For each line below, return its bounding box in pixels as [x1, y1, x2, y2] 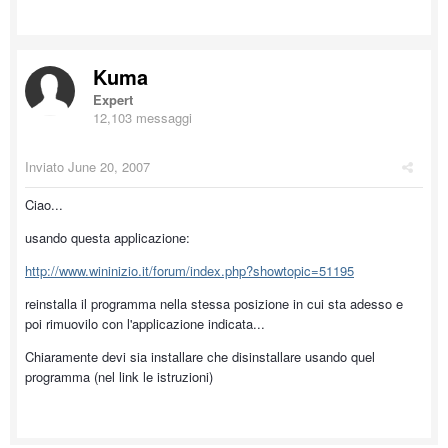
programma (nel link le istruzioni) [25, 367, 213, 386]
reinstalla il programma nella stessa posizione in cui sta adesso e [25, 294, 403, 313]
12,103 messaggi [93, 108, 192, 127]
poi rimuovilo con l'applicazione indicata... [25, 314, 265, 333]
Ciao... [25, 195, 63, 214]
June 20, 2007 [68, 157, 150, 176]
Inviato [25, 157, 68, 176]
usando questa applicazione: [25, 228, 190, 247]
